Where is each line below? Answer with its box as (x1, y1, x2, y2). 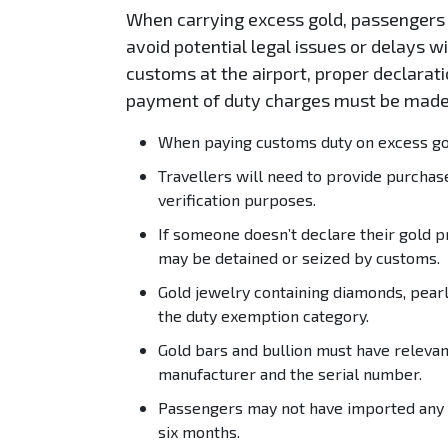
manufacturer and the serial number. (158, 363, 422, 383)
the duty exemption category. (158, 305, 369, 325)
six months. (158, 421, 240, 441)
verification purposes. (158, 189, 316, 209)
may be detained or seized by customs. (158, 247, 440, 267)
